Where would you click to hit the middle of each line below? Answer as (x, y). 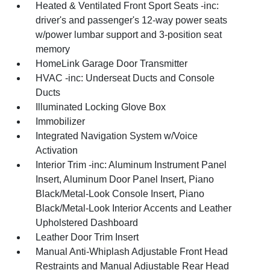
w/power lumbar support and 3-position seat (129, 35)
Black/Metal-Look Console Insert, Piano (120, 194)
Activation (57, 151)
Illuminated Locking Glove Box (101, 107)
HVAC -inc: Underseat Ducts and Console (125, 78)
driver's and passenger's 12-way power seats (132, 20)
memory (53, 49)
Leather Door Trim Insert (87, 237)
